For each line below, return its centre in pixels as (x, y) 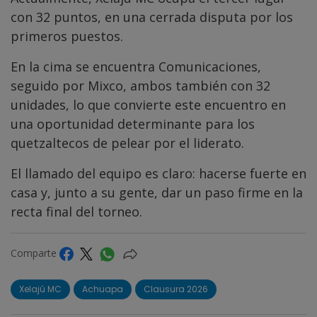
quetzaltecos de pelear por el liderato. (127, 143)
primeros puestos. (67, 36)
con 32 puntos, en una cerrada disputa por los (152, 17)
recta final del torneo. (76, 212)
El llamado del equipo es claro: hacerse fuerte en (158, 174)
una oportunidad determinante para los (133, 124)
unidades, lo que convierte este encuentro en (148, 105)
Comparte (35, 253)
